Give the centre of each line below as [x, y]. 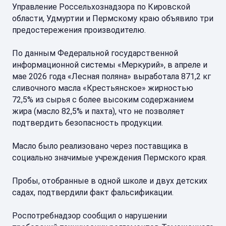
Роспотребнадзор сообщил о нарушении [90, 216]
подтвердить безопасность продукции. [88, 123]
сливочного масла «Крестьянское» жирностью [103, 88]
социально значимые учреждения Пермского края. [109, 158]
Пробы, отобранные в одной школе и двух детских [110, 181]
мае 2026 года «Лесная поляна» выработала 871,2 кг [111, 76]
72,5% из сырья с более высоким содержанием [103, 100]
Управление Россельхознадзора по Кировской [101, 7]
